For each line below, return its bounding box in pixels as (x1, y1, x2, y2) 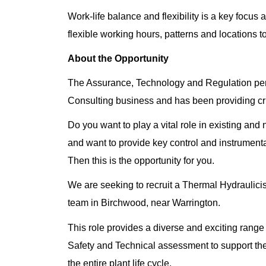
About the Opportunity (68, 53, 169, 64)
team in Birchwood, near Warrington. (68, 198, 220, 208)
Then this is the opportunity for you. (68, 156, 214, 166)
